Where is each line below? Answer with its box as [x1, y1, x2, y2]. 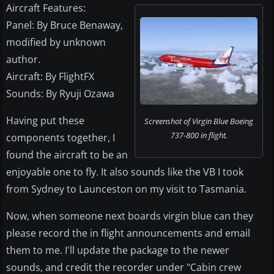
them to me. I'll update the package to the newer [6, 243, 229, 257]
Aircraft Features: [6, 1, 86, 15]
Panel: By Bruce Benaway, [6, 18, 123, 32]
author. [6, 53, 40, 67]
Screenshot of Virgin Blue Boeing [144, 116, 253, 127]
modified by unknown [6, 35, 106, 50]
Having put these [6, 114, 84, 128]
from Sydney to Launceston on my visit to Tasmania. [6, 182, 246, 196]
